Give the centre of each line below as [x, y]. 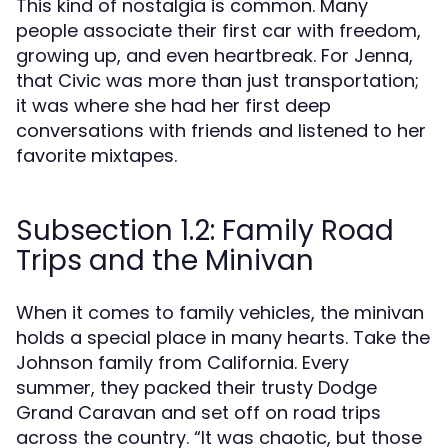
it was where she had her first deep [173, 105]
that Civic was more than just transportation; [217, 80]
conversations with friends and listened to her [221, 130]
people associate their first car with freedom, [218, 30]
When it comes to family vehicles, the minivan [220, 312]
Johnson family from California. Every [182, 362]
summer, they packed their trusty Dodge [196, 387]
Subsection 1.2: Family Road [205, 230]
